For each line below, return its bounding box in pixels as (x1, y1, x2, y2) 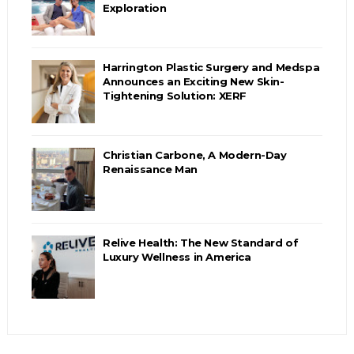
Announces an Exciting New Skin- (102, 74, 284, 88)
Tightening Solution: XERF (102, 88, 247, 102)
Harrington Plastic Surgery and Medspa (102, 60, 320, 73)
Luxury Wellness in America (102, 250, 251, 263)
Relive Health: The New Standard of (102, 235, 299, 249)
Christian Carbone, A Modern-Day (102, 148, 287, 161)
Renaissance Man (102, 162, 198, 175)
